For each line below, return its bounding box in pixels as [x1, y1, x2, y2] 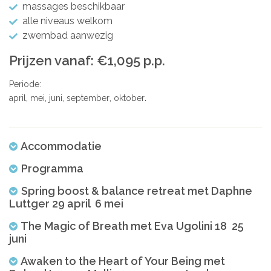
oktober [114, 93, 145, 103]
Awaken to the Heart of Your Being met [21, 254, 225, 267]
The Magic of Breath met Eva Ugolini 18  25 [21, 219, 244, 232]
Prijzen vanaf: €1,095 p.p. [9, 52, 165, 68]
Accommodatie [21, 139, 102, 152]
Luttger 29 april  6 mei [9, 197, 123, 210]
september [67, 93, 109, 103]
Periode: [9, 79, 41, 89]
